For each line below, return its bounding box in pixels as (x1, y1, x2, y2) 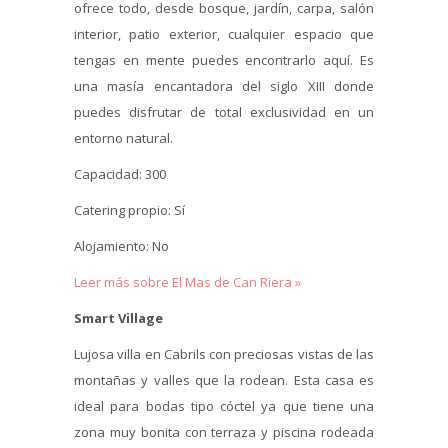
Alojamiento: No (74, 236, 169, 255)
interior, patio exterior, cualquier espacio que (74, 24, 374, 43)
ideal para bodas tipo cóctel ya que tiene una (74, 396, 374, 415)
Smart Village (74, 308, 163, 327)
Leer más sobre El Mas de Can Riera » (74, 272, 301, 291)
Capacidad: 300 (74, 164, 166, 183)
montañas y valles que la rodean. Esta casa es (74, 370, 374, 389)
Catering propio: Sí (74, 200, 185, 219)
